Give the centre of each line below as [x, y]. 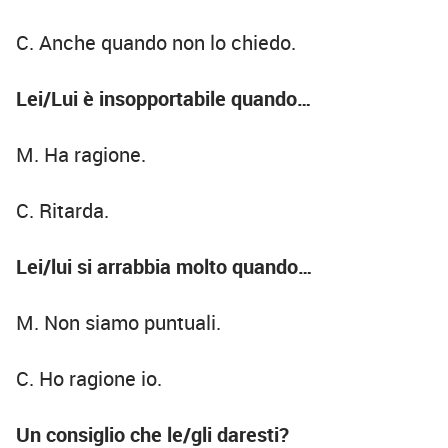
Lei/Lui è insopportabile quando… [164, 99]
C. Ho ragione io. [89, 379]
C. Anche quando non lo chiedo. [156, 43]
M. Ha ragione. [81, 155]
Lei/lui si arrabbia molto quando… [164, 267]
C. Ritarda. [62, 211]
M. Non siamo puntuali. [118, 323]
